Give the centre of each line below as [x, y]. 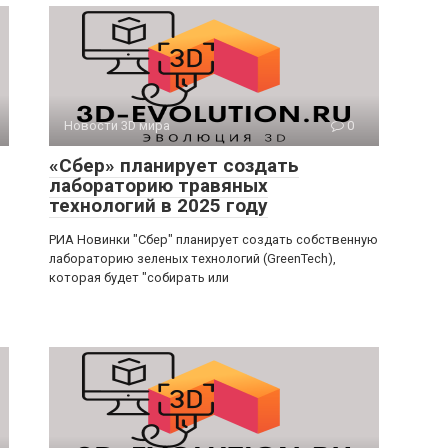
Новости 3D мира [117, 125]
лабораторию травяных [158, 185]
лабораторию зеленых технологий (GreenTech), [192, 258]
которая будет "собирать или [139, 277]
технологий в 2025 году [158, 205]
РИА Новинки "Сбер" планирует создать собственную [213, 239]
